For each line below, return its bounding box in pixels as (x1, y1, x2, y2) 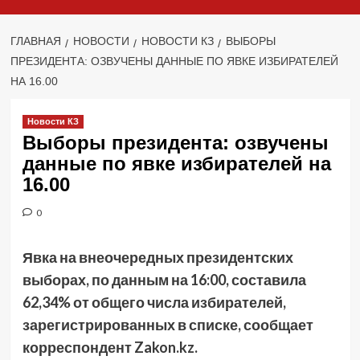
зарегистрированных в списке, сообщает (22, 316, 313, 334)
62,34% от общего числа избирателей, (22, 293, 286, 312)
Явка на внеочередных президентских (22, 248, 293, 267)
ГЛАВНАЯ (10, 35, 61, 48)
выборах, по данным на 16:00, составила (22, 271, 306, 289)
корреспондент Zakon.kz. (22, 338, 198, 357)
